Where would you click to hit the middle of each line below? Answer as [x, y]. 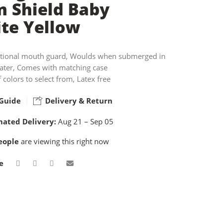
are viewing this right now [64, 141]
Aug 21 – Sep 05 [85, 121]
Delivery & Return [78, 101]
